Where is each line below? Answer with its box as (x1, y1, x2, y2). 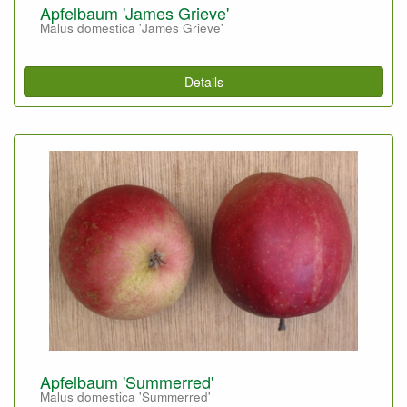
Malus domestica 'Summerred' (40, 387, 211, 405)
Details (184, 72, 223, 91)
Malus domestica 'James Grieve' (40, 19, 223, 36)
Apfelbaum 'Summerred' (40, 369, 213, 393)
